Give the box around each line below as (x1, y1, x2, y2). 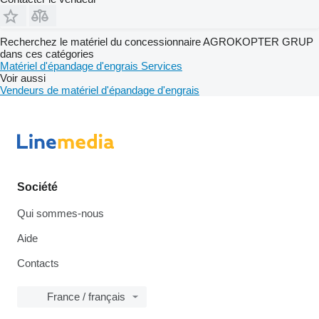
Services (141, 59, 182, 72)
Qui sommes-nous (17, 207, 104, 219)
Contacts (17, 257, 59, 269)
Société (17, 181, 58, 193)
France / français (47, 291, 125, 303)
